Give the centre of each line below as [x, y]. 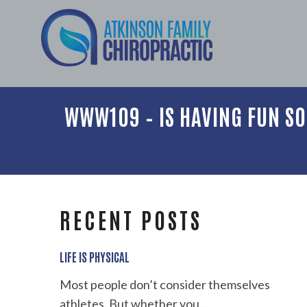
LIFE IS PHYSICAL [95, 257]
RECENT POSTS [131, 219]
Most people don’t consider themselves [165, 285]
